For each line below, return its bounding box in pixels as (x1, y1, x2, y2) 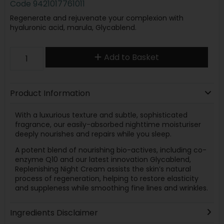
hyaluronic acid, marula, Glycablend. (9, 22, 136, 32)
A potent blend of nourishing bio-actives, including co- (14, 145, 206, 155)
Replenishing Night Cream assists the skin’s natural (14, 164, 191, 174)
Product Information (9, 87, 90, 99)
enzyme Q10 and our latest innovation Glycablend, (14, 154, 191, 164)
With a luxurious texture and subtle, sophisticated (14, 109, 187, 120)
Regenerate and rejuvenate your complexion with (9, 12, 183, 23)
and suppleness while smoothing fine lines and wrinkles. (14, 183, 208, 193)
